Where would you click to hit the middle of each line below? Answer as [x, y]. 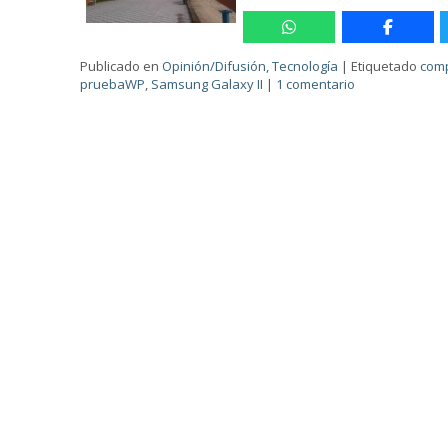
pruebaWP [113, 84]
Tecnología [305, 66]
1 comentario [316, 84]
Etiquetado [384, 66]
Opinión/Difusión [214, 66]
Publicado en [120, 66]
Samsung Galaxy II [207, 84]
